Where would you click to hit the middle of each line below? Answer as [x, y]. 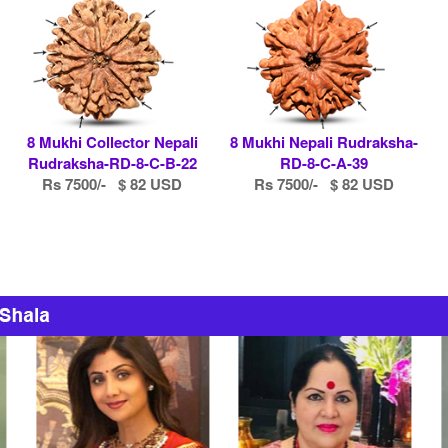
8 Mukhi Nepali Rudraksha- [324, 141]
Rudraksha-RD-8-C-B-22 [112, 162]
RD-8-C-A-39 [324, 162]
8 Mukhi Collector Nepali [112, 141]
